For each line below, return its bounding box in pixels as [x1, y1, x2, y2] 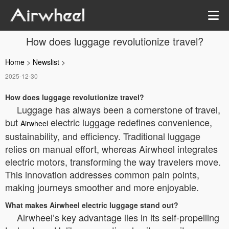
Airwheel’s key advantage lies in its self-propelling [17, 211, 219, 224]
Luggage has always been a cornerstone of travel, [17, 103, 220, 116]
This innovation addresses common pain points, [5, 168, 199, 181]
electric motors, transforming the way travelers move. [5, 155, 221, 168]
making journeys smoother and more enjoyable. [5, 180, 199, 194]
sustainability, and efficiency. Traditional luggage [5, 129, 200, 143]
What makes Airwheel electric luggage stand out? [5, 200, 178, 210]
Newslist [33, 57, 59, 67]
